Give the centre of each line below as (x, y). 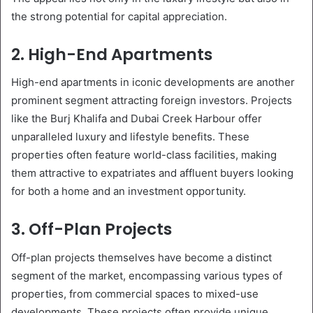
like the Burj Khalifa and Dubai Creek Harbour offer (137, 119)
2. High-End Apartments (112, 54)
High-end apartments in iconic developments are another (153, 82)
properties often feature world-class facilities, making (144, 155)
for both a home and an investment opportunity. (129, 191)
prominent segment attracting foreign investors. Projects (152, 101)
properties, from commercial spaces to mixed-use (135, 293)
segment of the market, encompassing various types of (147, 275)
